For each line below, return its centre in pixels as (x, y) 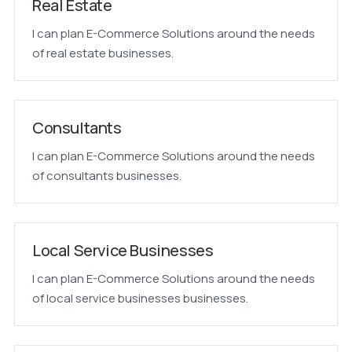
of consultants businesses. (106, 176)
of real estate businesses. (103, 53)
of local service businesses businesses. (140, 298)
